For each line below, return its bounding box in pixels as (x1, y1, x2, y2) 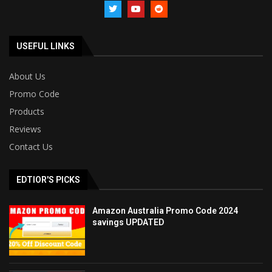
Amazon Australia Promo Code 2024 (92, 205, 239, 216)
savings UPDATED (92, 217, 165, 227)
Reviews (9, 123, 41, 135)
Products (9, 105, 44, 117)
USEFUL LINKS (16, 41, 75, 51)
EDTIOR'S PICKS (16, 174, 80, 185)
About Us (9, 70, 46, 82)
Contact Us (9, 140, 53, 152)
